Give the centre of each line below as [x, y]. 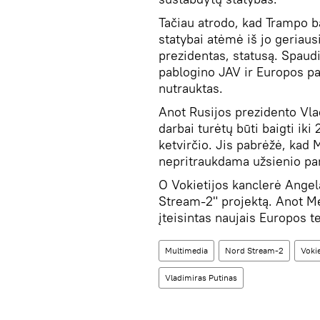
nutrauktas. [191, 88]
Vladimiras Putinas [201, 277]
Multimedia [186, 250]
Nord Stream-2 [254, 250]
